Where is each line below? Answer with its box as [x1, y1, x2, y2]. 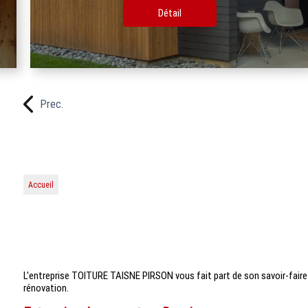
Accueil [27, 179, 54, 190]
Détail [106, 6, 130, 19]
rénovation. [23, 281, 69, 294]
